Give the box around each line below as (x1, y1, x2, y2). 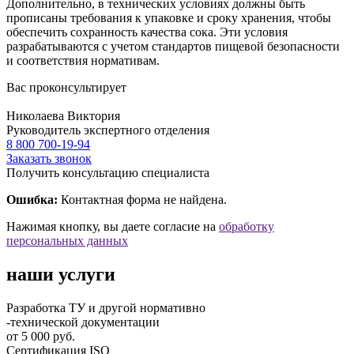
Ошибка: (6, 193, 58, 207)
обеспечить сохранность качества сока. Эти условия (6, 25, 288, 40)
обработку (219, 220, 274, 234)
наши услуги (6, 264, 115, 285)
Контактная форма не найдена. (58, 193, 227, 207)
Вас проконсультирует (6, 81, 126, 95)
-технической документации (6, 314, 160, 329)
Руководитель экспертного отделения (6, 123, 209, 137)
